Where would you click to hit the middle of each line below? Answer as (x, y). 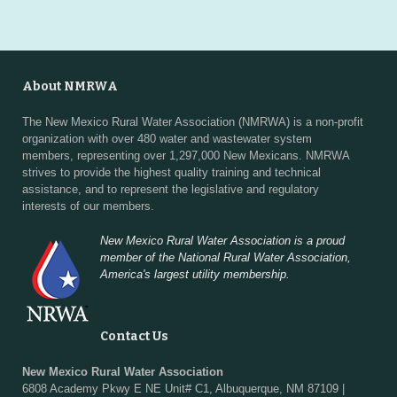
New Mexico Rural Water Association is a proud (222, 240)
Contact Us (134, 336)
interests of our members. (88, 206)
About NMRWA (70, 86)
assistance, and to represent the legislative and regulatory (171, 189)
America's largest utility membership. (195, 274)
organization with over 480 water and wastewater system (167, 139)
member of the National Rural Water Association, (226, 257)
